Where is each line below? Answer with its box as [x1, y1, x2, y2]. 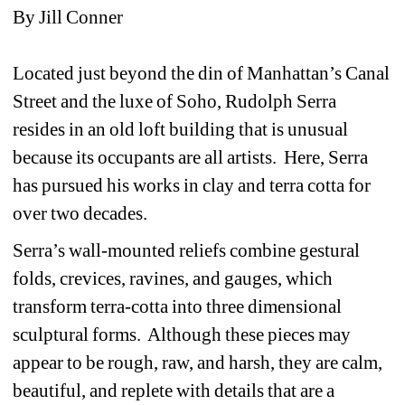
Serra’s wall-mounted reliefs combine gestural [13, 239, 361, 261]
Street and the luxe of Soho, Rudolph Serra [13, 89, 337, 112]
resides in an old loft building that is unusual [13, 118, 349, 140]
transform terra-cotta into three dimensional [13, 295, 343, 317]
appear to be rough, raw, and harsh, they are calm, [13, 351, 383, 373]
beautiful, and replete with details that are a [13, 379, 335, 401]
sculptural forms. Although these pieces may [13, 323, 352, 345]
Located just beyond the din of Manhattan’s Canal [13, 61, 391, 84]
